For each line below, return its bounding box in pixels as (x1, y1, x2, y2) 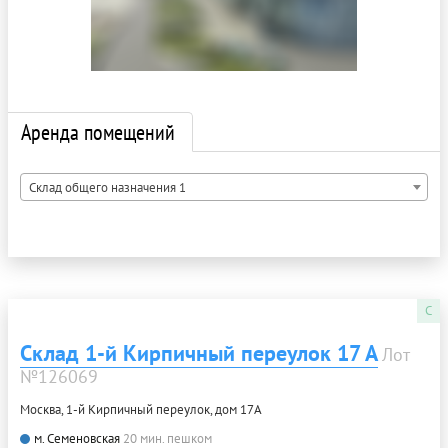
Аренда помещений (21, 118, 175, 146)
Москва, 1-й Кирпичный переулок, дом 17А (20, 401, 262, 418)
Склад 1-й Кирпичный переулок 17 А (20, 339, 378, 367)
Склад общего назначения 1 (29, 179, 186, 196)
